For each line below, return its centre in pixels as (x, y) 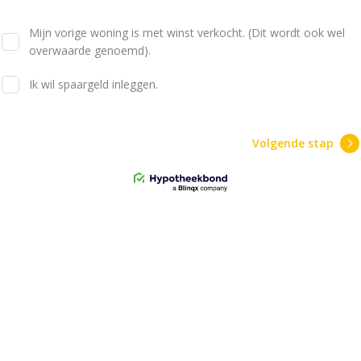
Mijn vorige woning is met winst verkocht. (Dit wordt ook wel (187, 33)
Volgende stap (293, 143)
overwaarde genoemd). (90, 50)
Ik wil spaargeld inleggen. (93, 84)
